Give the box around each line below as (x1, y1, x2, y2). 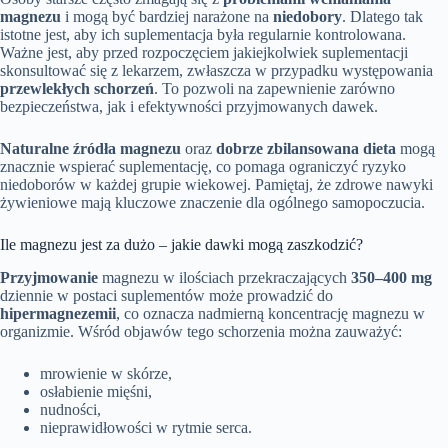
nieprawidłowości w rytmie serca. (40, 418, 252, 436)
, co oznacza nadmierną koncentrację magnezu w (116, 304, 425, 322)
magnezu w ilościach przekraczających (98, 268, 351, 286)
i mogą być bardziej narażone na (61, 7, 273, 25)
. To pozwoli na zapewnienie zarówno (154, 79, 395, 97)
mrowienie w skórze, (40, 364, 172, 382)
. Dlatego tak (342, 7, 423, 25)
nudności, (40, 400, 101, 418)
